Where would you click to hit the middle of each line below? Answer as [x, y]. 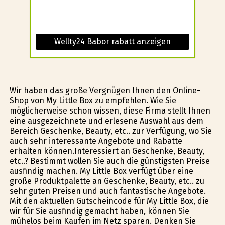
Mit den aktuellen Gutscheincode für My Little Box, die [109, 201]
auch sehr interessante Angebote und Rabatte [96, 141]
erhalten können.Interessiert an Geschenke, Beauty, [107, 151]
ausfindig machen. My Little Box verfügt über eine [101, 171]
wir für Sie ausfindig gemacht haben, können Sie [99, 211]
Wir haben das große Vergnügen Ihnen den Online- [105, 90]
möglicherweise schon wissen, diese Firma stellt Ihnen [110, 110]
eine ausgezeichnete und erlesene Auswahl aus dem [106, 121]
